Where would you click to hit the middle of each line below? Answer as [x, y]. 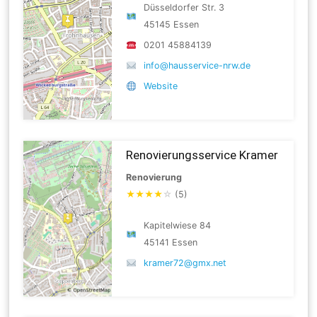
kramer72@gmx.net [185, 263]
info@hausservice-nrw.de [197, 65]
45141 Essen [170, 242]
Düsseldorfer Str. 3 [184, 7]
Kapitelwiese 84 [177, 225]
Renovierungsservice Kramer [202, 155]
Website [160, 86]
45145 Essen [171, 24]
